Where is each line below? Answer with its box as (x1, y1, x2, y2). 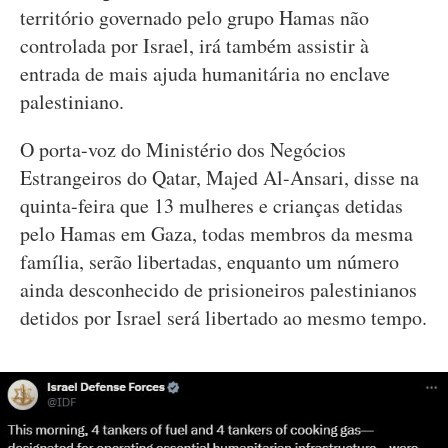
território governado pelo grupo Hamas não (20, 4, 369, 31)
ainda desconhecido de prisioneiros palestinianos (20, 276, 417, 303)
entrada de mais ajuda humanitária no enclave (20, 60, 390, 87)
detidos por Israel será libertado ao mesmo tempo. (20, 304, 427, 331)
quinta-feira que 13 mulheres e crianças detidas (20, 192, 403, 219)
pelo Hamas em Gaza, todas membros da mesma (20, 220, 413, 247)
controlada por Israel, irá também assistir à (20, 32, 369, 59)
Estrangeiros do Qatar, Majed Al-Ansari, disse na (20, 164, 419, 191)
